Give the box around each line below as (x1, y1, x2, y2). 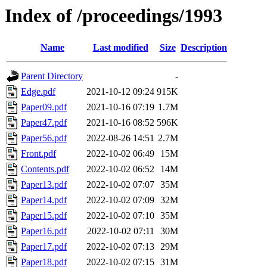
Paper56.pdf (21, 133, 67, 144)
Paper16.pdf (21, 226, 67, 237)
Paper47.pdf (21, 117, 67, 128)
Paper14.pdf (21, 195, 67, 206)
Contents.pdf (21, 164, 69, 175)
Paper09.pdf (21, 102, 67, 113)
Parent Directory (21, 71, 83, 82)
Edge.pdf (21, 86, 55, 97)
